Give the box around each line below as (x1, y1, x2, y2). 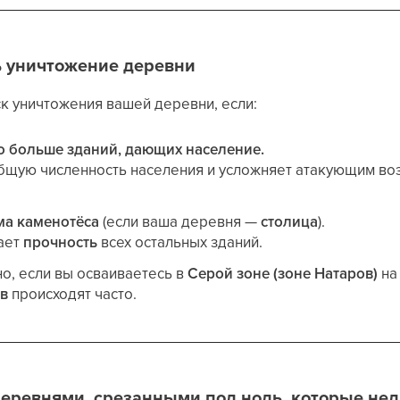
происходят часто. (8, 283, 137, 304)
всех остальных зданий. (97, 231, 263, 253)
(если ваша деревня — (99, 211, 262, 232)
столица (261, 211, 319, 232)
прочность (23, 231, 98, 253)
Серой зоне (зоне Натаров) (187, 262, 379, 284)
